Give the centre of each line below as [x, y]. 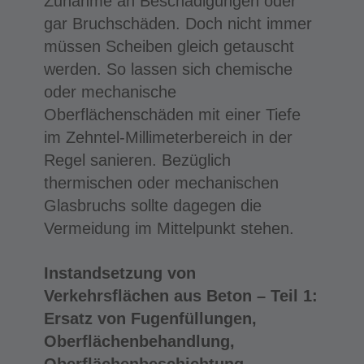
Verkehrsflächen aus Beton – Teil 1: [180, 295]
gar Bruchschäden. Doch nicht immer [178, 23]
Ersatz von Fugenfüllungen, [150, 318]
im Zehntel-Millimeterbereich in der [168, 137]
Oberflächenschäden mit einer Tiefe [172, 114]
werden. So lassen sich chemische [168, 69]
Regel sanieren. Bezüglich [137, 160]
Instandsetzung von [119, 273]
